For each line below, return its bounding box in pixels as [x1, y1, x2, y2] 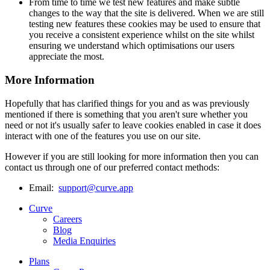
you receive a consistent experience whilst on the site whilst [29, 30, 254, 40]
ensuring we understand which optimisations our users [29, 40, 234, 51]
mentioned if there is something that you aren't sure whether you [5, 108, 248, 119]
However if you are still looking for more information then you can [5, 151, 259, 162]
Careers [53, 213, 82, 224]
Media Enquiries [53, 235, 116, 246]
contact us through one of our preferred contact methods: [5, 162, 219, 172]
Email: [29, 182, 58, 193]
